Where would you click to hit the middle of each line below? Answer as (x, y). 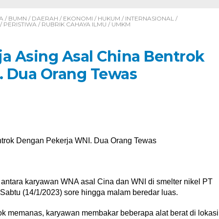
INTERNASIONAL (149, 18)
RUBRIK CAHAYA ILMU (74, 24)
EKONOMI (78, 18)
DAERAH (45, 18)
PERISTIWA (20, 24)
